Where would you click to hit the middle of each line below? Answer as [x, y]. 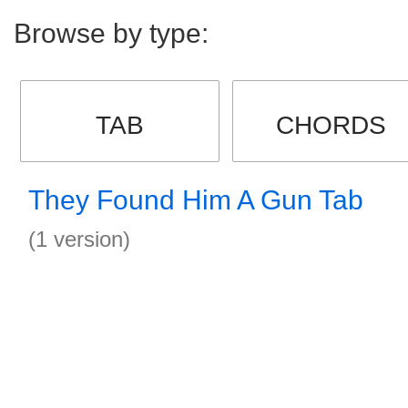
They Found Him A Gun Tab [196, 200]
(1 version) [79, 239]
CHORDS [331, 125]
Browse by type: [111, 33]
